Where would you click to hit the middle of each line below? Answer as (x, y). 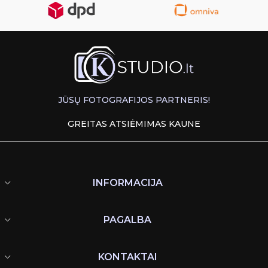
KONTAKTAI (127, 257)
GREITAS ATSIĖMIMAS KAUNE (134, 124)
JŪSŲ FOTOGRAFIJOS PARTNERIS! (134, 100)
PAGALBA (127, 220)
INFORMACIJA (127, 182)
